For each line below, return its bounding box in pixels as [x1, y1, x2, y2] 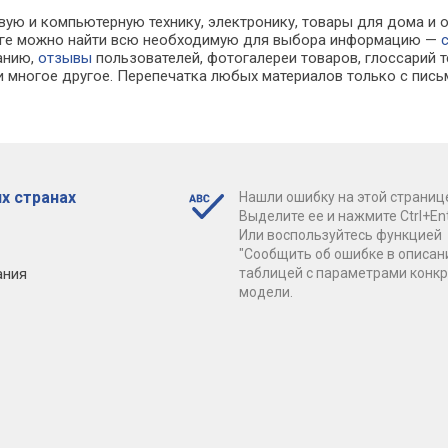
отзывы [38, 49, 93, 68]
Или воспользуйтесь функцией [238, 227, 442, 244]
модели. [238, 284, 293, 301]
